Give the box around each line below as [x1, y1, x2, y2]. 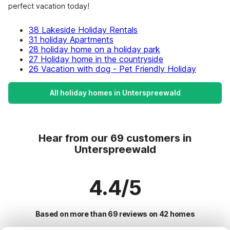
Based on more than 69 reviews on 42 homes [35, 209, 195, 218]
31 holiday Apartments [29, 34, 113, 45]
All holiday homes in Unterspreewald [49, 88, 181, 97]
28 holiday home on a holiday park [29, 44, 160, 54]
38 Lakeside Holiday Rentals [29, 25, 138, 35]
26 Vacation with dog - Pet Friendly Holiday [29, 64, 196, 74]
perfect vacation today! [8, 2, 89, 10]
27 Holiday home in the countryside [29, 54, 163, 64]
